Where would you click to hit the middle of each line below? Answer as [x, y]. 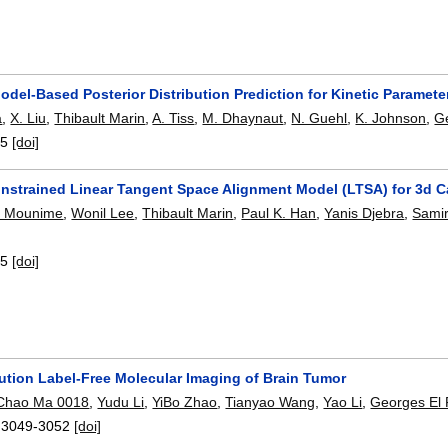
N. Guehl [319, 118]
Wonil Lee [103, 213]
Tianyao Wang [270, 402]
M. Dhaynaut [243, 118]
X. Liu [28, 118]
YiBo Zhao [185, 402]
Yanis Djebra [364, 213]
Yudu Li [121, 402]
